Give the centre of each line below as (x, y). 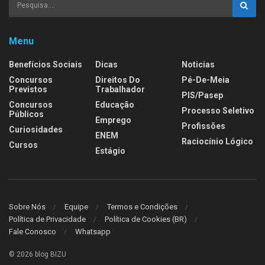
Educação (115, 105)
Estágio (110, 151)
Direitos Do (118, 80)
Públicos (26, 114)
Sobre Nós (27, 206)
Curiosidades (36, 130)
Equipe (76, 206)
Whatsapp (93, 231)
